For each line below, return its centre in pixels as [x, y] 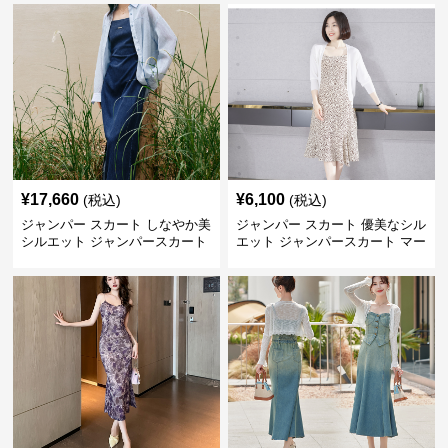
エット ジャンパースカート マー [330, 241]
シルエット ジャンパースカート [114, 241]
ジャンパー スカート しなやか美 [116, 224]
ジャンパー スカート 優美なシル [330, 224]
